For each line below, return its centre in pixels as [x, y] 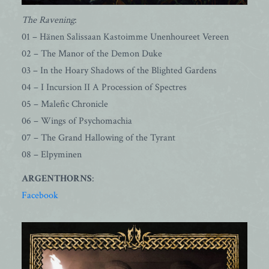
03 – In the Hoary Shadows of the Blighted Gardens [119, 71]
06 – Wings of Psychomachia [77, 121]
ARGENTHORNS [57, 179]
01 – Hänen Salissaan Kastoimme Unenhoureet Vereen [125, 37]
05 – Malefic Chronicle [65, 104]
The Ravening [48, 20]
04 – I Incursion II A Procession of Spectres [104, 87]
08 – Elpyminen [52, 155]
